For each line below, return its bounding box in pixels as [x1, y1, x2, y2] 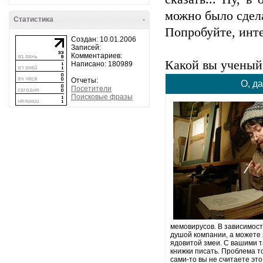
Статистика [14, 15, 53, 23]
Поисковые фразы [71, 93, 133, 101]
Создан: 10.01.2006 [71, 35, 136, 43]
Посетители [71, 85, 112, 93]
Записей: [71, 43, 101, 52]
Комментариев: [71, 52, 122, 60]
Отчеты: [71, 76, 98, 85]
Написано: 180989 [71, 60, 133, 68]
